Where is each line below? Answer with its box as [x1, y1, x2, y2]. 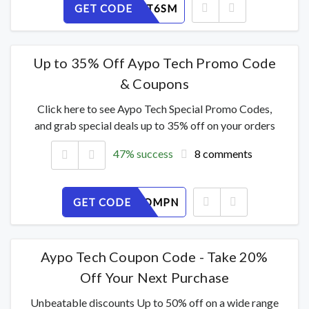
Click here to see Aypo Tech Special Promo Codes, [37, 101, 272, 115]
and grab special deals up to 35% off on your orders [34, 118, 275, 132]
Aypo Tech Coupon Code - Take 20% [41, 248, 268, 265]
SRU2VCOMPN [99, 195, 179, 208]
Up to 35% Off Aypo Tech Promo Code [32, 54, 277, 71]
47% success [113, 146, 173, 160]
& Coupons [120, 74, 189, 92]
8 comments [195, 146, 252, 160]
